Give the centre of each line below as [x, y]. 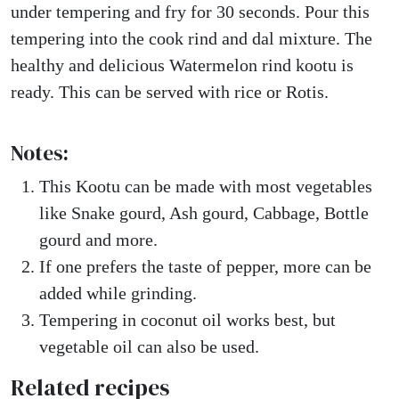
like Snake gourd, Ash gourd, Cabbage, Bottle [204, 213]
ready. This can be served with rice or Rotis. [170, 92]
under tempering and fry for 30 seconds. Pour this [190, 12]
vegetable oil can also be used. [149, 346]
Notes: [40, 153]
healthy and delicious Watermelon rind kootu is [182, 65]
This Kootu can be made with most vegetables [206, 186]
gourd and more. [98, 240]
